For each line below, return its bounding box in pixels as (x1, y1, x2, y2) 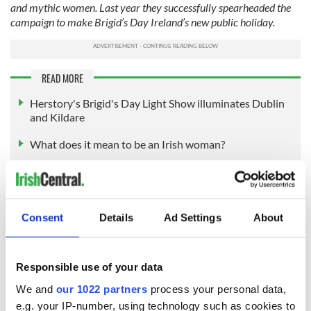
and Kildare (30, 110, 85, 124)
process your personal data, (147, 283, 286, 295)
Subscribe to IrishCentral (96, 254, 215, 267)
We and (16, 283, 56, 295)
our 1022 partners (56, 283, 147, 295)
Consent (22, 211, 63, 224)
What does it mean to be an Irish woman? (30, 137, 225, 151)
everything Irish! (116, 238, 195, 251)
